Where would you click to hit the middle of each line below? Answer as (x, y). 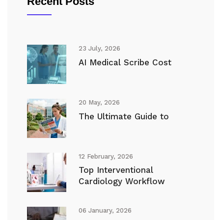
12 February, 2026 (106, 157)
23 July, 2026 (99, 49)
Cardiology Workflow (122, 181)
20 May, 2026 (99, 103)
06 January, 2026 (105, 211)
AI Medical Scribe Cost (125, 63)
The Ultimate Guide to (124, 117)
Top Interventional (116, 170)
